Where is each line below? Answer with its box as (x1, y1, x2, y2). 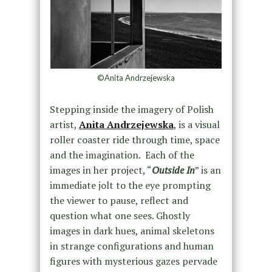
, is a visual (173, 118, 220, 132)
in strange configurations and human (49, 239, 214, 253)
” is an (194, 163, 221, 177)
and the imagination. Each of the (49, 148, 194, 162)
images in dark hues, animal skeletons (49, 224, 214, 238)
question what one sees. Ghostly (49, 209, 190, 223)
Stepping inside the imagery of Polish (49, 103, 214, 117)
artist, (49, 118, 79, 132)
